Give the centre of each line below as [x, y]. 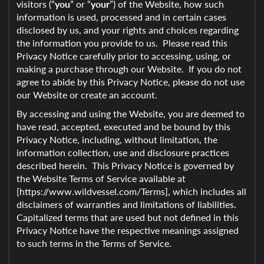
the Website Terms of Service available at [101, 178]
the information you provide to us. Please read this [122, 43]
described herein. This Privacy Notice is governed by [125, 165]
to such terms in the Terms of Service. [94, 243]
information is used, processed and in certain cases [121, 17]
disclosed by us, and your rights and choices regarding [128, 30]
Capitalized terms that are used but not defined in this [128, 217]
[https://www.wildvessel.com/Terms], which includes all [131, 191]
